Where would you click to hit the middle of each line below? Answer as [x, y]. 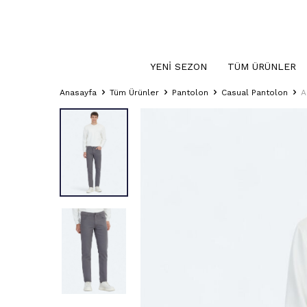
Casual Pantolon [255, 93]
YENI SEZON [179, 66]
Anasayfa [78, 93]
